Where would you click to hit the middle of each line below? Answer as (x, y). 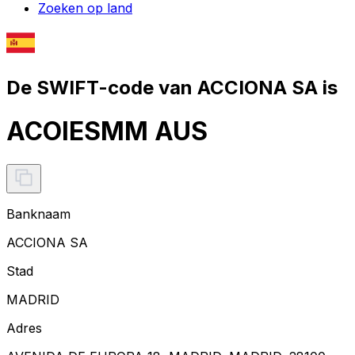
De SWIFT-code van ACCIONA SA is (172, 87)
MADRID (33, 299)
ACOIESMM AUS (107, 132)
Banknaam (38, 214)
